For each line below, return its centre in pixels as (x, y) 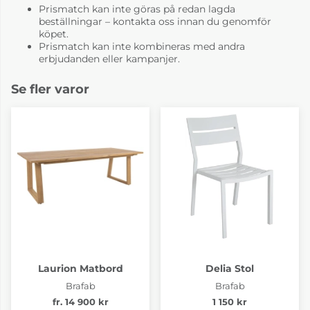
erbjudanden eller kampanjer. (109, 58)
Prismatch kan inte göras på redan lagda (137, 9)
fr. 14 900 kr (80, 302)
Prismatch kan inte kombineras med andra (142, 46)
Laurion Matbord (80, 268)
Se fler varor (50, 89)
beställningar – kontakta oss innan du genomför (155, 21)
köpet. (54, 34)
